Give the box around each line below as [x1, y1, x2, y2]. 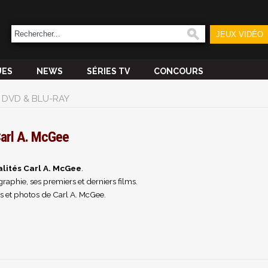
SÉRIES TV [87, 66, 130, 76]
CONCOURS [154, 66, 203, 76]
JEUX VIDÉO [215, 30, 263, 39]
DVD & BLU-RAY [2, 93, 69, 104]
